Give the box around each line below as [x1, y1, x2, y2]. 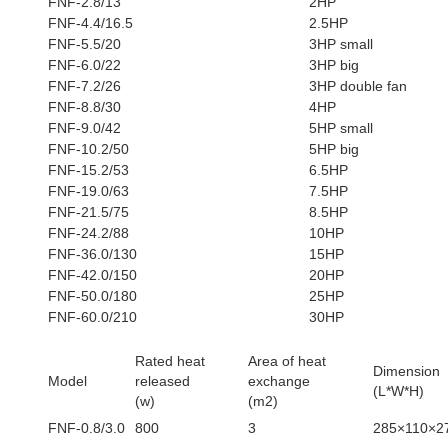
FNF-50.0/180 [48, 288, 137, 304]
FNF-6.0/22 [48, 57, 121, 73]
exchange [248, 373, 310, 389]
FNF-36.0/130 [48, 246, 137, 262]
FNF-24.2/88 [48, 225, 129, 241]
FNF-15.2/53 [48, 162, 129, 178]
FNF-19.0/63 [48, 183, 129, 199]
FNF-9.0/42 [48, 120, 121, 136]
